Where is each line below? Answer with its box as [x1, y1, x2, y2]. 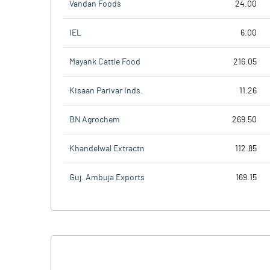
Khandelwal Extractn [69, 144, 145, 153]
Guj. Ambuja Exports [69, 174, 145, 182]
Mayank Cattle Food [69, 57, 140, 66]
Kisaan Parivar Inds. [69, 86, 143, 95]
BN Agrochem [69, 115, 120, 124]
